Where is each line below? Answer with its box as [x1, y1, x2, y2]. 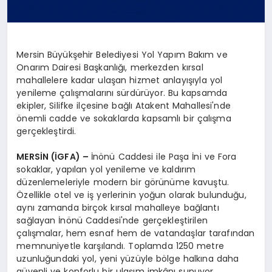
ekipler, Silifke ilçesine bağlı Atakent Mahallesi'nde [16, 99, 231, 112]
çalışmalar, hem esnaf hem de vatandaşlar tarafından [16, 226, 255, 239]
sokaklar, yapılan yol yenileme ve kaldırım [16, 163, 196, 175]
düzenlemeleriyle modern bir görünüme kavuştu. [16, 175, 229, 188]
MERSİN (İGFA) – [16, 150, 91, 163]
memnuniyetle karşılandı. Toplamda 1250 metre [16, 239, 224, 252]
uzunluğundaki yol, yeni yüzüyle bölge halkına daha [16, 252, 239, 265]
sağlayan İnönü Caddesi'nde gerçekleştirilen [16, 214, 208, 226]
